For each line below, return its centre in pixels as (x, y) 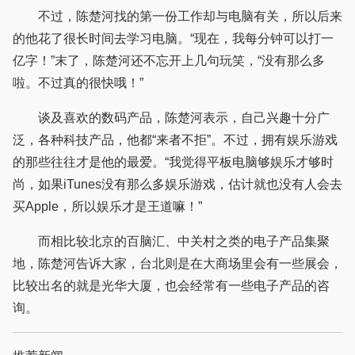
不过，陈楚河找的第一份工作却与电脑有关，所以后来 (177, 17)
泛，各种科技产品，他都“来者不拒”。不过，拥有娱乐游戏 (175, 140)
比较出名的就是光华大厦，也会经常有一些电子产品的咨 (171, 286)
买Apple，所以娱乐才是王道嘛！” (107, 207)
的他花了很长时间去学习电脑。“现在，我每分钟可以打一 (173, 39)
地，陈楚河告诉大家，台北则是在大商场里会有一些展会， (177, 264)
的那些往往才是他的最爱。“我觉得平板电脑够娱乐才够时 (173, 162)
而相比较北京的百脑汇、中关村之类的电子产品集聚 (171, 242)
